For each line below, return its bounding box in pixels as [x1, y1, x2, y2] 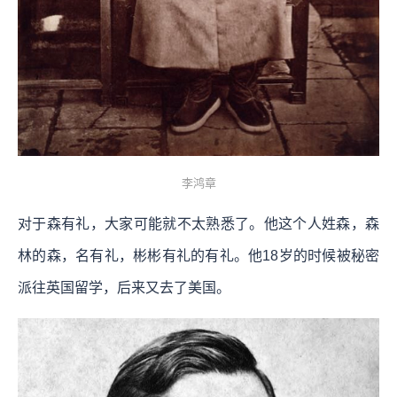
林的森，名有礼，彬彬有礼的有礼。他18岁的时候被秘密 [18, 247, 379, 263]
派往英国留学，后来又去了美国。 [18, 279, 230, 295]
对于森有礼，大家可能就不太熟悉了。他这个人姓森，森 [18, 215, 379, 231]
